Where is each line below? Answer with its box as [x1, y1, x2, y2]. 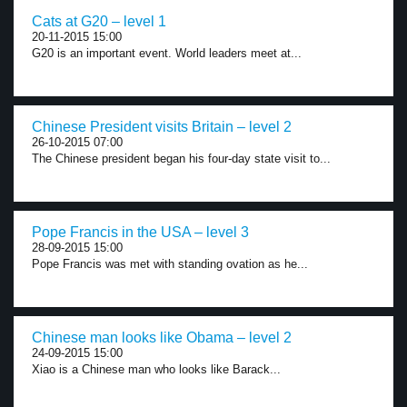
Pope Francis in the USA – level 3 [32, 224, 249, 240]
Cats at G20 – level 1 [32, 14, 166, 29]
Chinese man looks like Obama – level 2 [32, 330, 292, 345]
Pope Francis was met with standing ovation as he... [32, 257, 308, 271]
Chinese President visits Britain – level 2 [32, 119, 292, 134]
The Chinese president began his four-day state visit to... [32, 152, 331, 165]
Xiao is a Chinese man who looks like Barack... [32, 362, 281, 376]
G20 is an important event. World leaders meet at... [32, 46, 302, 60]
